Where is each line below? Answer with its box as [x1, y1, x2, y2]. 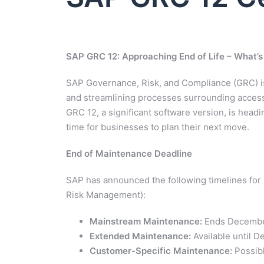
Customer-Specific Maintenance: [90, 245, 232, 256]
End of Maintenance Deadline [66, 147, 192, 159]
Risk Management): [66, 189, 146, 200]
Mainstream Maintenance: [90, 215, 202, 227]
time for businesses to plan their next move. [66, 121, 249, 133]
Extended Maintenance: [90, 230, 191, 242]
